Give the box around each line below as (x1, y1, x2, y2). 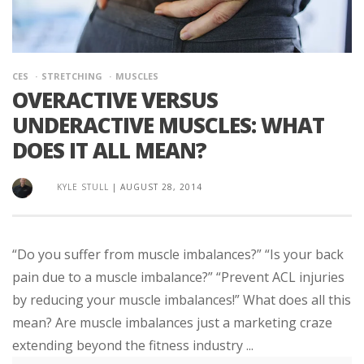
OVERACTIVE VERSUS (12, 84, 218, 115)
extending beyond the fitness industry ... (12, 336, 253, 354)
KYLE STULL (57, 180, 109, 193)
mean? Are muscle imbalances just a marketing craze (12, 313, 332, 331)
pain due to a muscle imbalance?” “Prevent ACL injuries (12, 267, 344, 286)
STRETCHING (41, 69, 102, 82)
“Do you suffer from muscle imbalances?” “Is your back (12, 245, 344, 263)
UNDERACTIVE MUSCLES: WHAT (12, 110, 324, 140)
